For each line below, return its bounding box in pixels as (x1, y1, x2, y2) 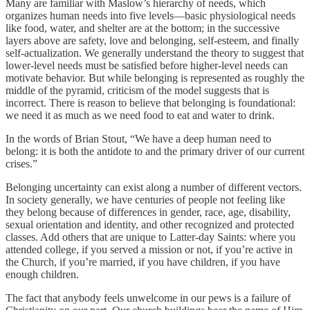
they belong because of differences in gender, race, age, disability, (6, 206, 291, 218)
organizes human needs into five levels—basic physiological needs (6, 9, 295, 21)
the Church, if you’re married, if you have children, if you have (6, 255, 280, 268)
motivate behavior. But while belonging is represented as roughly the (6, 71, 304, 84)
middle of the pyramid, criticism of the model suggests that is (6, 84, 269, 96)
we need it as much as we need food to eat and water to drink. (6, 109, 275, 121)
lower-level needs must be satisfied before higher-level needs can (6, 59, 288, 71)
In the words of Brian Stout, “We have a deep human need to (6, 132, 271, 145)
